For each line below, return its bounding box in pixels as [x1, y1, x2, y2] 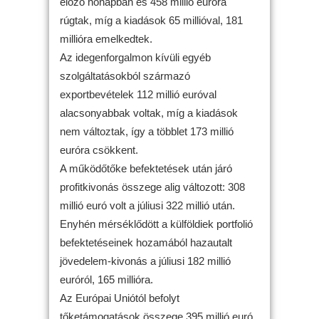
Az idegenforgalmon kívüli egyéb [60, 51, 211, 63]
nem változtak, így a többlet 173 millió [60, 125, 234, 137]
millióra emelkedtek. [60, 32, 152, 45]
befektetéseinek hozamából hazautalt [60, 236, 232, 249]
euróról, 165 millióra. [60, 273, 153, 286]
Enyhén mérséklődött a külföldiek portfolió [60, 217, 253, 230]
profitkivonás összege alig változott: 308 [60, 180, 245, 193]
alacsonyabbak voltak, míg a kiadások [60, 106, 238, 119]
